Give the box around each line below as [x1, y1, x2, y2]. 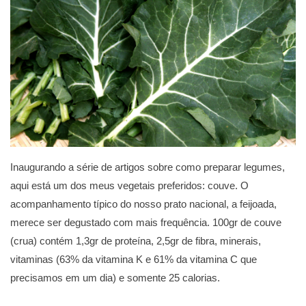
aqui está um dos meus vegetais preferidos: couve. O [10, 179, 249, 191]
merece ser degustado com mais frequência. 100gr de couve [10, 216, 281, 228]
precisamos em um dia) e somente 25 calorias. [10, 271, 220, 283]
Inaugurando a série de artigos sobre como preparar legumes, [10, 161, 285, 173]
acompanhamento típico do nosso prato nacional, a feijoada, [10, 197, 277, 210]
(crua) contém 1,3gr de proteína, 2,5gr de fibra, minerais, [10, 234, 261, 247]
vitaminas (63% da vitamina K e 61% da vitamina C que [10, 253, 257, 265]
